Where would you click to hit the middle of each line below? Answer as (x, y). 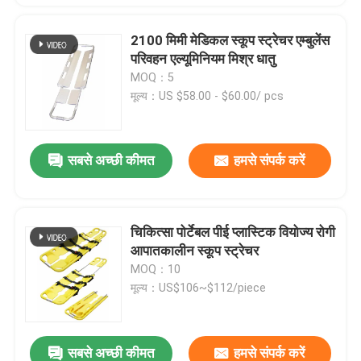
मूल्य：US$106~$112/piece (199, 288)
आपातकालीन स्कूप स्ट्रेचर (195, 251)
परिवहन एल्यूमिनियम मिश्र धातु (203, 58)
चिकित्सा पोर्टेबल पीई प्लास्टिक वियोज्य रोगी (233, 232)
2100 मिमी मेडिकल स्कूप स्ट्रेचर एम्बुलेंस (230, 40)
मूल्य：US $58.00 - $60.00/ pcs (207, 95)
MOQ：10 (156, 270)
